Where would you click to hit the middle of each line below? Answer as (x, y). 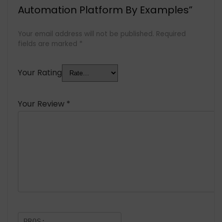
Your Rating (40, 73)
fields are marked (49, 44)
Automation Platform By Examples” (105, 10)
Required (171, 34)
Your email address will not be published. (86, 34)
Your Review (42, 104)
